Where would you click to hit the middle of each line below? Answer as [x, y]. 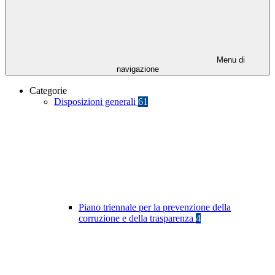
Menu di [230, 60]
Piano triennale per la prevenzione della [155, 207]
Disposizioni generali [96, 102]
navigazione [137, 69]
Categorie [48, 91]
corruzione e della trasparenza [137, 219]
